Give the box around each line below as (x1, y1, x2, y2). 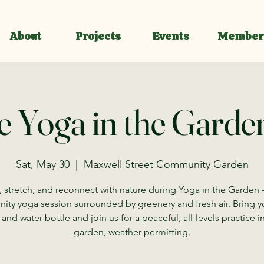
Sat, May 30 (15, 158, 70, 171)
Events (152, 29, 189, 44)
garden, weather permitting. (74, 226, 190, 237)
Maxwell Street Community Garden (83, 158, 249, 171)
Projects (75, 29, 121, 44)
